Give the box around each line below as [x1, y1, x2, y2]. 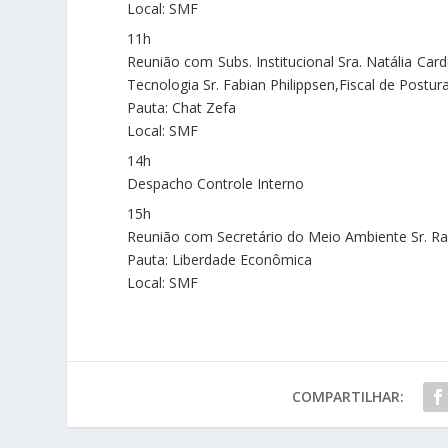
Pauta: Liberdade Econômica [127, 250, 313, 269]
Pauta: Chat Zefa [127, 98, 237, 117]
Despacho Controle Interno [127, 174, 305, 193]
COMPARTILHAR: [291, 387, 404, 406]
